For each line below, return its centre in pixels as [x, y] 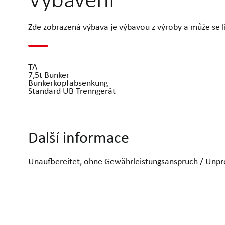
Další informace [79, 137]
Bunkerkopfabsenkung [68, 83]
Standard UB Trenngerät [72, 91]
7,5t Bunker [49, 75]
